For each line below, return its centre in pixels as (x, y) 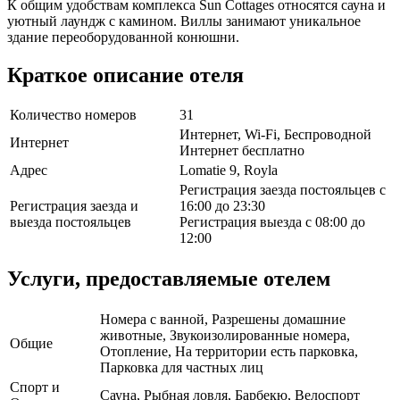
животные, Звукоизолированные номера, (225, 336)
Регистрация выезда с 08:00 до (272, 222)
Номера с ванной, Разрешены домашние (223, 320)
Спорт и (35, 387)
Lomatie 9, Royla (229, 171)
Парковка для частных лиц (182, 368)
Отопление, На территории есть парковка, (229, 352)
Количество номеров (73, 115)
